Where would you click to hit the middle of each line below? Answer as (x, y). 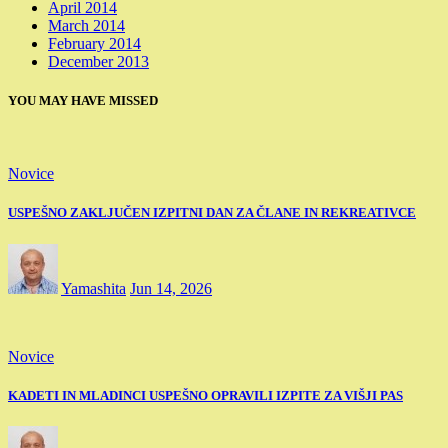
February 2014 (94, 43)
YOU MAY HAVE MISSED (83, 101)
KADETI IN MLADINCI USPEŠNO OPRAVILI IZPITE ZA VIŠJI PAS (205, 395)
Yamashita (93, 288)
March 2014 (86, 25)
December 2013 (98, 61)
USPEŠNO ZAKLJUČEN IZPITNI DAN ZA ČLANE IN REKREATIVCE (212, 213)
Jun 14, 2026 (171, 288)
